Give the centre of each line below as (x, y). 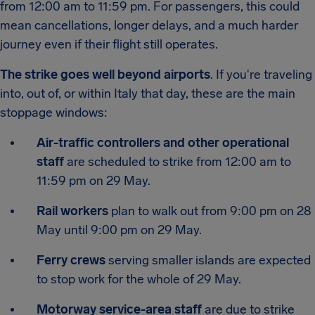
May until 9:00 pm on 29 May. (119, 230)
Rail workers (72, 211)
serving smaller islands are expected (210, 260)
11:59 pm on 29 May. (94, 181)
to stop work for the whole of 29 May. (139, 279)
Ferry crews (72, 260)
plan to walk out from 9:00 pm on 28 (210, 211)
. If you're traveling (261, 75)
